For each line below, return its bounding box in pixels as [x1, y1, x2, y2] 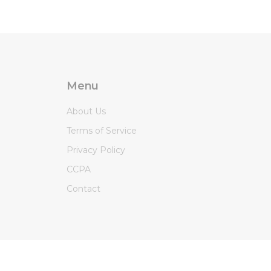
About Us [67, 106, 106, 117]
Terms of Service [67, 125, 137, 137]
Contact [67, 183, 100, 195]
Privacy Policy [67, 145, 125, 156]
